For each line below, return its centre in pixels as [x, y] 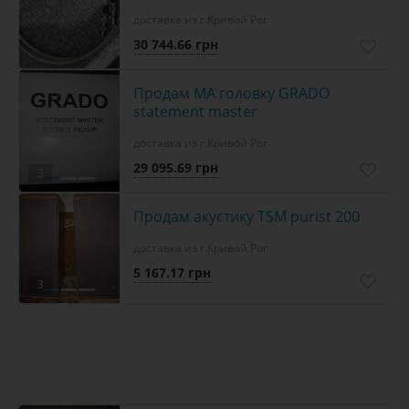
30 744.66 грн [176, 44]
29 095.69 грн [176, 167]
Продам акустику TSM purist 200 [246, 216]
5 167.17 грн [172, 272]
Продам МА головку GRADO [231, 93]
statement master [195, 111]
